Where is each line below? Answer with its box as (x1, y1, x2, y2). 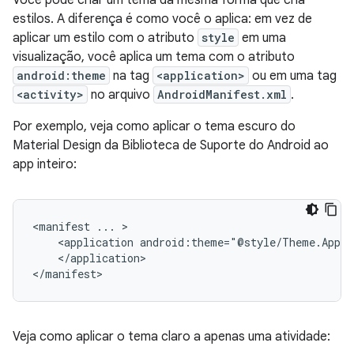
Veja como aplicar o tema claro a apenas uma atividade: (13, 328, 330, 345)
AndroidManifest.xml (157, 86, 287, 102)
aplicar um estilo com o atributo (13, 29, 198, 46)
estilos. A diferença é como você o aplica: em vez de (13, 10, 312, 27)
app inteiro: (13, 156, 77, 172)
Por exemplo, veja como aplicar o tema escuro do (13, 118, 296, 134)
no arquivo (88, 86, 153, 103)
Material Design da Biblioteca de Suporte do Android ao (13, 137, 329, 153)
